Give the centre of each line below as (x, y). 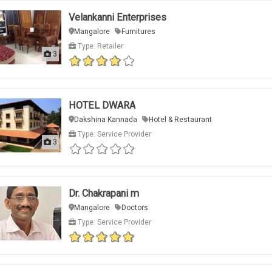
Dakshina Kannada (105, 120)
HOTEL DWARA (102, 106)
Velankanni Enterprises (117, 18)
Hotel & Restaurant (180, 120)
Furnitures (138, 32)
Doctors (134, 208)
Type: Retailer (99, 46)
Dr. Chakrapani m (104, 194)
